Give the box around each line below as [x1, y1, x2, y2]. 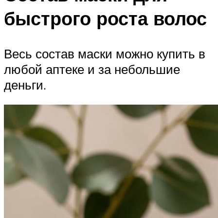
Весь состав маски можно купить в [4, 45, 205, 61]
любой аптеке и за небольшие [4, 61, 180, 77]
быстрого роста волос [4, 6, 207, 30]
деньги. [4, 76, 46, 92]
